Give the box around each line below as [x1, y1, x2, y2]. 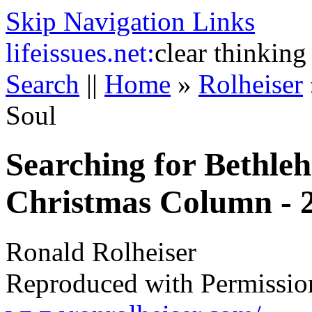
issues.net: [42, 38, 155, 68]
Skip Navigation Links [6, 6, 255, 36]
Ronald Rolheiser [6, 236, 196, 267]
